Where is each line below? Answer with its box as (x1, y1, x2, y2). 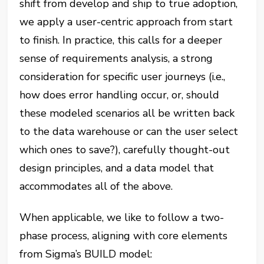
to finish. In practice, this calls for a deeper (19, 33, 223, 48)
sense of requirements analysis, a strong (19, 51, 213, 66)
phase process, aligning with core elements (19, 229, 228, 243)
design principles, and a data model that (19, 161, 214, 176)
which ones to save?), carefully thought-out (19, 143, 230, 157)
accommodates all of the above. (19, 179, 173, 194)
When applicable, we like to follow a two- (19, 210, 225, 225)
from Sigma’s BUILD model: (19, 247, 153, 262)
